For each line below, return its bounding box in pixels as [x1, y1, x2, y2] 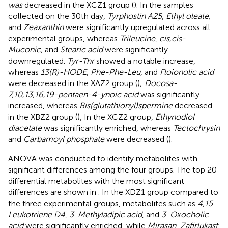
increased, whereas [8, 100, 79, 110]
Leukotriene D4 [8, 209, 65, 219]
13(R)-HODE [41, 67, 87, 77]
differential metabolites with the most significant [8, 176, 184, 186]
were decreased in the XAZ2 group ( [8, 78, 137, 88]
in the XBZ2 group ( [8, 111, 77, 122]
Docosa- [145, 78, 177, 88]
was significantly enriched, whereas [42, 123, 173, 133]
